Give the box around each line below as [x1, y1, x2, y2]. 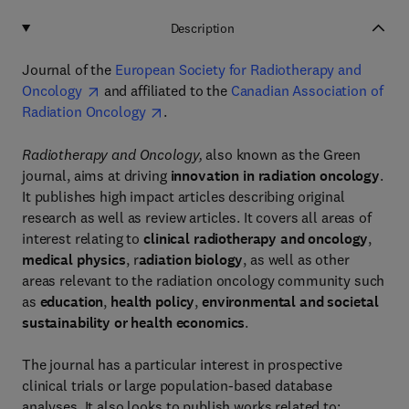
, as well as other [243, 250, 350, 268]
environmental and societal [198, 292, 379, 311]
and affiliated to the [100, 81, 231, 100]
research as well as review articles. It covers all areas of [22, 208, 372, 226]
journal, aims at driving [22, 166, 171, 184]
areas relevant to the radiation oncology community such [22, 271, 385, 289]
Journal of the [22, 60, 115, 79]
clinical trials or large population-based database [22, 376, 332, 394]
